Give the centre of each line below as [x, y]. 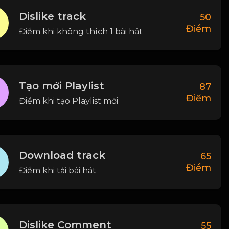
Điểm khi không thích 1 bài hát [81, 31]
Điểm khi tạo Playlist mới [68, 101]
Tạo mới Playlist [62, 86]
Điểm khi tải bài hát [58, 170]
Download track [62, 155]
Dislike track [52, 16]
